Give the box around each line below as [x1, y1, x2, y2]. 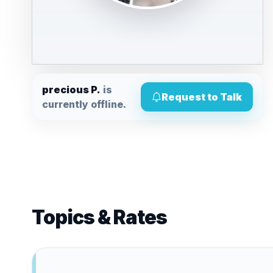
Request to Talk [161, 91, 242, 103]
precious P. [42, 83, 101, 96]
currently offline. [42, 98, 126, 110]
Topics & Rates [32, 205, 167, 229]
